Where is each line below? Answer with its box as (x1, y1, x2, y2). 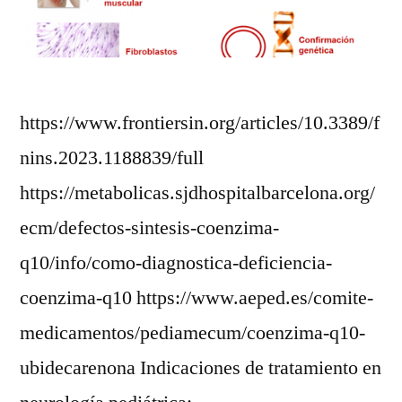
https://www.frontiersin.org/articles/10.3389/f (20, 110, 380, 136)
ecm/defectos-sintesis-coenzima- (20, 215, 279, 241)
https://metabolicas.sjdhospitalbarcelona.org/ (20, 180, 375, 206)
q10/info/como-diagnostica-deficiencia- (20, 250, 332, 276)
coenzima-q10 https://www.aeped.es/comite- (20, 285, 373, 311)
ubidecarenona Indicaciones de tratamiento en (20, 355, 381, 381)
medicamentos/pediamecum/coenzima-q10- (20, 320, 365, 346)
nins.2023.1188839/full (20, 145, 204, 171)
